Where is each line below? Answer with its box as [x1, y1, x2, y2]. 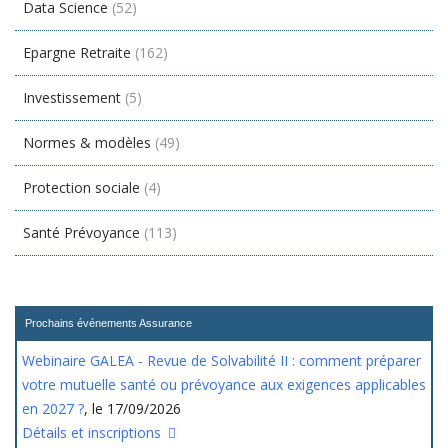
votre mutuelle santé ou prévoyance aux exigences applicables [22, 375, 426, 394]
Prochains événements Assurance [25, 317, 192, 329]
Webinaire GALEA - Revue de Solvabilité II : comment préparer [22, 351, 421, 370]
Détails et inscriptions [22, 423, 165, 442]
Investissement [23, 88, 121, 107]
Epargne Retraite [23, 43, 131, 62]
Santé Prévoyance [23, 223, 140, 242]
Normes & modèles [23, 133, 151, 152]
